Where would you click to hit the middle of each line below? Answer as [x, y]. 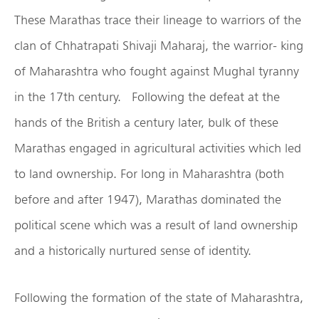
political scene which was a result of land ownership [156, 224]
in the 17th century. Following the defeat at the [147, 96]
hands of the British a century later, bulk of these [146, 122]
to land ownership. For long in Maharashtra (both [149, 173]
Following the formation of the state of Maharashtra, [159, 297]
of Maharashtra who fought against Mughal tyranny [157, 70]
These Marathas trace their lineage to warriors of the [158, 19]
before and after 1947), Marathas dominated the [148, 199]
